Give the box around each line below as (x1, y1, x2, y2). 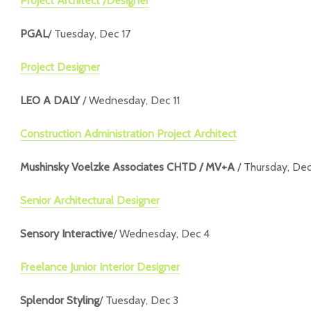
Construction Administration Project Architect (20, 127, 237, 140)
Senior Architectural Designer (20, 194, 160, 207)
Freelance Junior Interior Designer (20, 260, 180, 274)
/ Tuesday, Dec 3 (99, 294, 178, 307)
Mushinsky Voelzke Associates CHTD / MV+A (20, 160, 237, 174)
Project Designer (20, 60, 100, 74)
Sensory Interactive (20, 227, 113, 240)
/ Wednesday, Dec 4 (113, 227, 210, 240)
